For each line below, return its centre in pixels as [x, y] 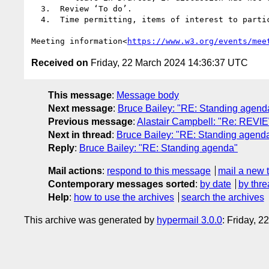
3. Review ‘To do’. [36, 8]
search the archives [222, 197]
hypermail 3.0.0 [189, 220]
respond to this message [159, 171]
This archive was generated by [90, 220]
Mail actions [75, 171]
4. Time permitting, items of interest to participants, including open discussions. [36, 19]
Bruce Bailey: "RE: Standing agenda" [159, 148]
